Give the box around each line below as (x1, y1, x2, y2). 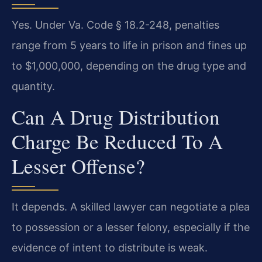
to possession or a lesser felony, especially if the (12, 221, 250, 234)
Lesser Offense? (12, 152, 145, 180)
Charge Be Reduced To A (12, 127, 223, 156)
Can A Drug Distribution (12, 103, 220, 131)
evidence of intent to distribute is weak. (12, 242, 208, 254)
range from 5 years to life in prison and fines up (12, 39, 247, 51)
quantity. (12, 80, 55, 92)
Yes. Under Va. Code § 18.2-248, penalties (12, 18, 219, 31)
